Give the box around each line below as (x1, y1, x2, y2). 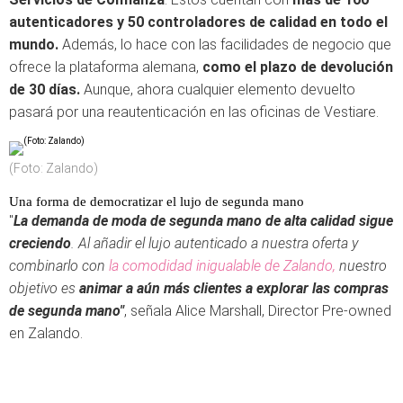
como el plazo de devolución (202, 58, 393, 76)
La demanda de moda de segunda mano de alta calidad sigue (13, 212, 393, 229)
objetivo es (9, 280, 76, 297)
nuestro (339, 257, 387, 274)
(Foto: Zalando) (9, 161, 98, 175)
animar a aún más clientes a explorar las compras (76, 280, 389, 297)
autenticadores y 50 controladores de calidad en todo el (9, 13, 388, 31)
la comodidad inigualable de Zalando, (105, 257, 339, 274)
